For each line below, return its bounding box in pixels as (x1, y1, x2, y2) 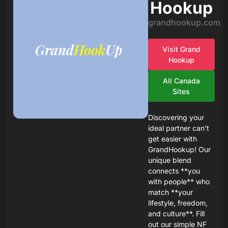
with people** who (148, 177, 210, 186)
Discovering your (148, 113, 204, 122)
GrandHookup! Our (148, 145, 211, 154)
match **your (148, 188, 193, 196)
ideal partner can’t (148, 124, 209, 132)
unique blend (148, 156, 191, 164)
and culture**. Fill (148, 209, 205, 218)
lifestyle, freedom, (148, 198, 208, 207)
